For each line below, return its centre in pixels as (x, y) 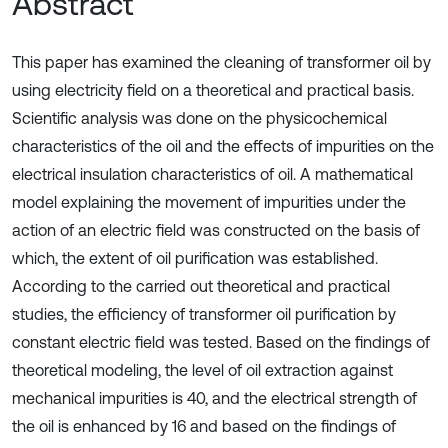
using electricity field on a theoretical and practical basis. (213, 90)
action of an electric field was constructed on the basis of (216, 230)
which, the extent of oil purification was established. (195, 258)
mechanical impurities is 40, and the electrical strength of (214, 398)
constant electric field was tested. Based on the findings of (221, 342)
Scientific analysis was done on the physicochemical (199, 118)
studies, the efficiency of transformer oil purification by (204, 314)
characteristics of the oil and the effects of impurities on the (223, 146)
